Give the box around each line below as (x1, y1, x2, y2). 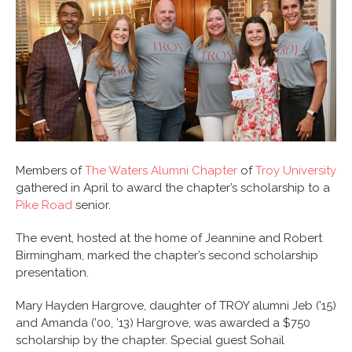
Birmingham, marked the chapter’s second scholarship (16, 248, 318, 263)
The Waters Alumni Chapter (85, 163, 237, 178)
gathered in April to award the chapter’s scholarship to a (16, 181, 330, 196)
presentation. (16, 266, 89, 280)
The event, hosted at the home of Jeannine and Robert (16, 231, 322, 246)
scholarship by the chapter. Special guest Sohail (16, 333, 284, 348)
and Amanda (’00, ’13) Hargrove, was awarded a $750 (16, 316, 310, 331)
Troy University (255, 163, 336, 178)
